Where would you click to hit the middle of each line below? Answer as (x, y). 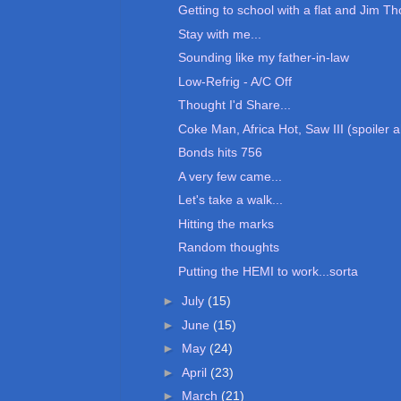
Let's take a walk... (230, 200)
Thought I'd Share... (234, 105)
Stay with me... (219, 34)
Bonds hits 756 (220, 153)
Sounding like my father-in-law (263, 58)
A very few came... (230, 176)
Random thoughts (228, 247)
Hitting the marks (226, 223)
